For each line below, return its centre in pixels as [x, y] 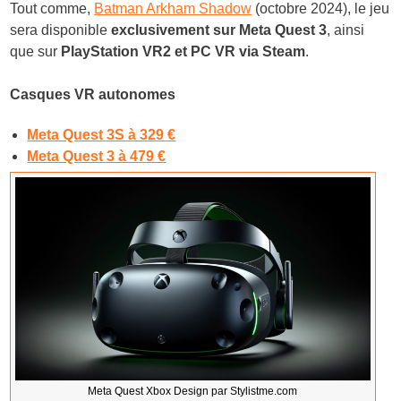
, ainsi [346, 30]
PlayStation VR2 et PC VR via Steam [183, 51]
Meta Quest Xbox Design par [159, 391]
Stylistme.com [264, 391]
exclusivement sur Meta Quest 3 [219, 30]
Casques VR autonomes [93, 94]
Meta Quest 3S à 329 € [102, 135]
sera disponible [61, 30]
